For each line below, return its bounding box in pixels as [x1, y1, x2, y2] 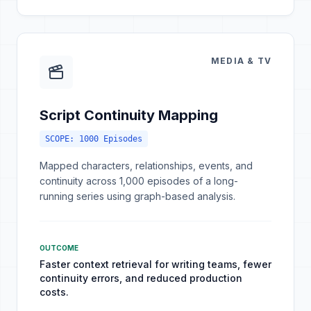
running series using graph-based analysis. [40, 190, 235, 202]
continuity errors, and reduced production [40, 272, 242, 284]
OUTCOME [40, 244, 78, 252]
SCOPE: [45, 134, 79, 144]
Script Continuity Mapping [40, 107, 218, 124]
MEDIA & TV [211, 56, 271, 66]
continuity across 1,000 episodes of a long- [40, 175, 238, 187]
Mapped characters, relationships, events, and [40, 160, 253, 171]
